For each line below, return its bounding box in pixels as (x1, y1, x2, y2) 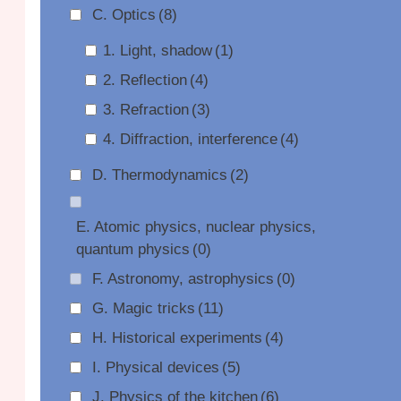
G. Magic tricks (91, 300, 195, 317)
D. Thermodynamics (91, 166, 227, 183)
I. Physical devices (91, 359, 219, 376)
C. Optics (91, 6, 156, 23)
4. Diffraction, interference (102, 131, 277, 148)
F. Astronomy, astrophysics (91, 270, 274, 287)
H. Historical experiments (91, 329, 262, 346)
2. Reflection (102, 72, 187, 89)
